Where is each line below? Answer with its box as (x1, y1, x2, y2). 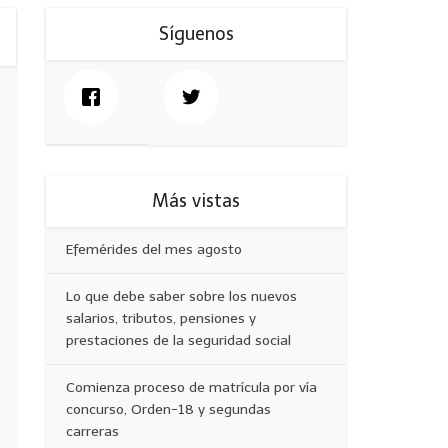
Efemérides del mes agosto (66, 241, 242, 258)
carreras (66, 423, 119, 440)
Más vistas (152, 190, 240, 212)
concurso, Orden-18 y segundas (66, 401, 271, 418)
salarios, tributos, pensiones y (66, 310, 256, 327)
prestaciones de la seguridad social (66, 332, 291, 349)
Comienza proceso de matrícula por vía (66, 379, 317, 396)
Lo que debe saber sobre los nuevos (66, 288, 297, 305)
